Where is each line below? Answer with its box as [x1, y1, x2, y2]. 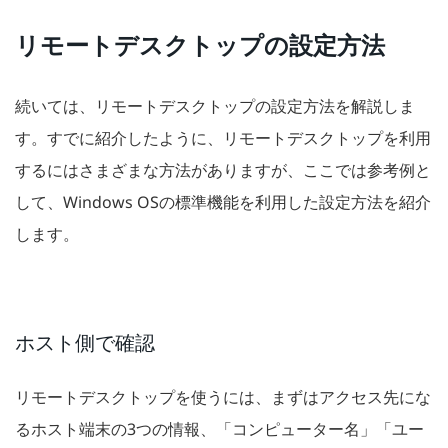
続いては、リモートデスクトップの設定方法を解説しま [15, 95, 415, 118]
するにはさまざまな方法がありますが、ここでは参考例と [15, 159, 431, 182]
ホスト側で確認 [15, 329, 155, 357]
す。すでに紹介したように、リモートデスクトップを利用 [15, 127, 431, 150]
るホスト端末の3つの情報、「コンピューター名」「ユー [15, 418, 424, 441]
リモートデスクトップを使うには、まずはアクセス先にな [15, 386, 431, 409]
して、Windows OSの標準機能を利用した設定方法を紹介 [15, 191, 431, 214]
